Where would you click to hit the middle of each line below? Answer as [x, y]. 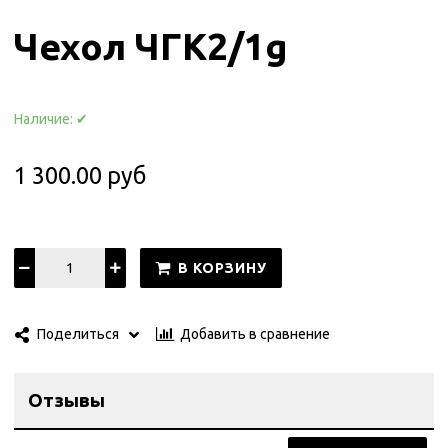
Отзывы [67, 401]
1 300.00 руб [80, 174]
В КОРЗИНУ [223, 267]
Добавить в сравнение [255, 333]
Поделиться [78, 334]
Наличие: [45, 118]
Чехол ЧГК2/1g [151, 45]
